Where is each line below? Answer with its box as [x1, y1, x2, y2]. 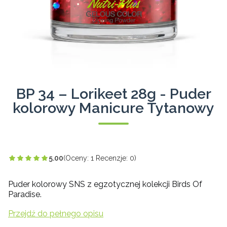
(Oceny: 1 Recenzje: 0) [63, 154, 136, 162]
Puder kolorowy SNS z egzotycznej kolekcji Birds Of [8, 179, 202, 189]
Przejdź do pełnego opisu [8, 209, 103, 218]
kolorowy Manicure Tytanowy [13, 99, 214, 117]
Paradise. [8, 190, 42, 199]
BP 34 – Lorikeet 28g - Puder [16, 85, 211, 102]
